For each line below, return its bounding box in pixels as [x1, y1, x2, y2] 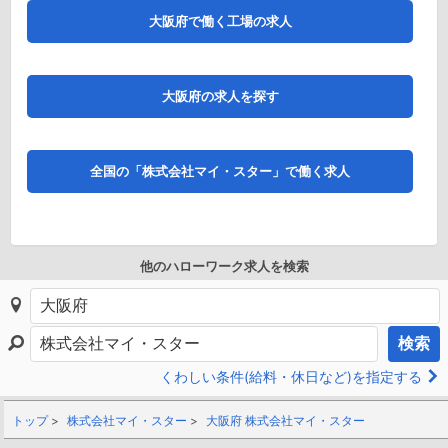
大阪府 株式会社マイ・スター [206, 413, 365, 429]
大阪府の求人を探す [161, 88, 279, 105]
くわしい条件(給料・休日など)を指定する [160, 369, 426, 386]
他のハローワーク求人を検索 [139, 258, 309, 275]
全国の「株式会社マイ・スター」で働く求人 [90, 163, 350, 180]
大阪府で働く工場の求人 [148, 13, 292, 30]
